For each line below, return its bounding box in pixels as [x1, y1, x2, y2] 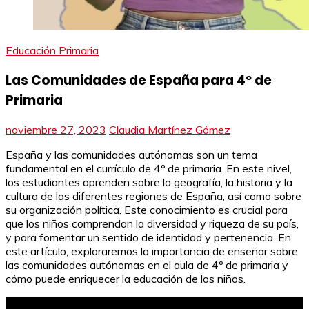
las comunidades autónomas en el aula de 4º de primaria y [6, 258, 288, 272]
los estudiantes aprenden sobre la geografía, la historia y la [6, 175, 292, 190]
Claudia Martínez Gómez [109, 123, 230, 137]
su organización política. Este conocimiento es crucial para [6, 203, 288, 217]
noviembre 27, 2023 [6, 123, 106, 137]
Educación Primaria [6, 43, 99, 57]
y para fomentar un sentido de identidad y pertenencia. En [6, 230, 291, 245]
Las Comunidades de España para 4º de [6, 70, 272, 90]
